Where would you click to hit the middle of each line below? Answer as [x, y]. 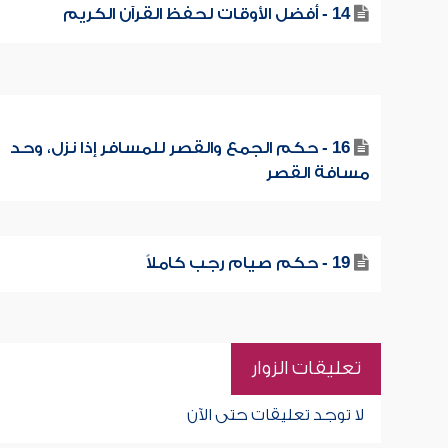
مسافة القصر [317, 173]
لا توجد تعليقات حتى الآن [275, 415]
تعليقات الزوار [305, 368]
